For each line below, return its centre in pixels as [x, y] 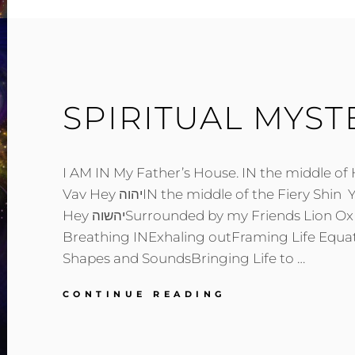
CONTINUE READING [144, 294]
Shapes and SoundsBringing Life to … [183, 258]
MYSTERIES [270, 309]
